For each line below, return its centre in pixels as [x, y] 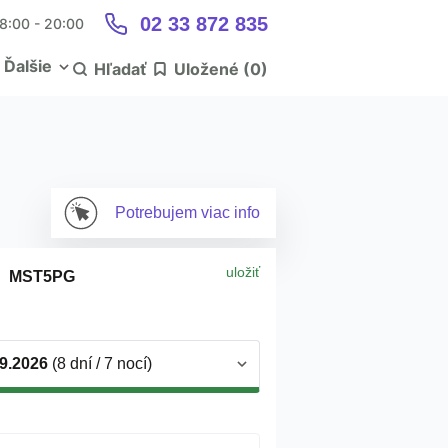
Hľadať [120, 69]
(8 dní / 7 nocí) [100, 363]
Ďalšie [28, 66]
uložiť [243, 272]
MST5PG [42, 276]
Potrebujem [158, 212]
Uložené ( [212, 69]
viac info [230, 212]
